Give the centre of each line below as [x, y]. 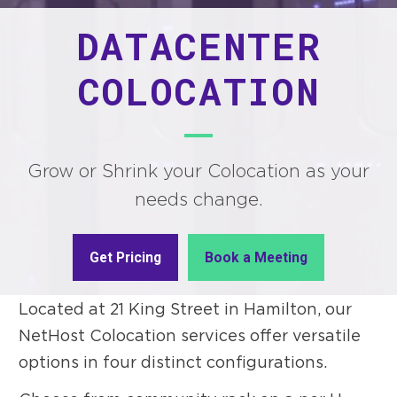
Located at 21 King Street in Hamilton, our [186, 309]
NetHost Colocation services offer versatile [190, 335]
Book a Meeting [256, 257]
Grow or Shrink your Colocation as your [198, 171]
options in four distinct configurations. [173, 362]
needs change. [198, 199]
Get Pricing [126, 257]
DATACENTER [198, 46]
